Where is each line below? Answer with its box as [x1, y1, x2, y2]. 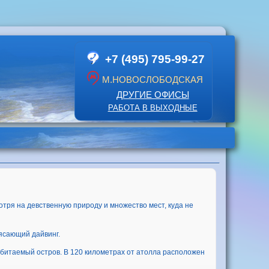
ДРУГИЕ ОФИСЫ [116, 89, 189, 100]
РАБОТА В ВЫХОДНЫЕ [107, 103, 198, 112]
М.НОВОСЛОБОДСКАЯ [102, 74, 204, 85]
